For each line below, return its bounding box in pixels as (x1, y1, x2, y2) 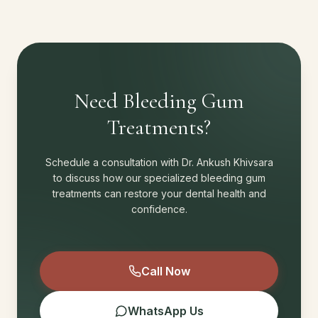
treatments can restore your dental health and (52, 187, 266, 199)
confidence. (131, 203, 187, 215)
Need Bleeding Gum (74, 88, 244, 114)
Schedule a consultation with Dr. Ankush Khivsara (45, 156, 273, 168)
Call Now (141, 264, 190, 278)
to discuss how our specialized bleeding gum (53, 172, 265, 184)
